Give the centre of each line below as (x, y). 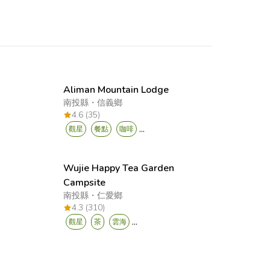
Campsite (85, 183)
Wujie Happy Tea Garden (119, 168)
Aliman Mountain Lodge (116, 90)
